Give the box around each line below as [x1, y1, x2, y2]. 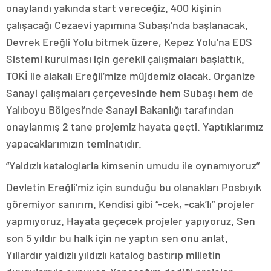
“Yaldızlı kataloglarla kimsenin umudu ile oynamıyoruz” [6, 158, 260, 172]
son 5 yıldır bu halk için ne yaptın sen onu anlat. [6, 230, 228, 244]
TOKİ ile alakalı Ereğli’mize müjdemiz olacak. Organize [6, 68, 255, 82]
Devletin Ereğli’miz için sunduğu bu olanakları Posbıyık [6, 180, 261, 194]
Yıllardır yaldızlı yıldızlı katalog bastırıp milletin [6, 247, 221, 261]
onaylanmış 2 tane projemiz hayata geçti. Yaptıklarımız [6, 119, 263, 133]
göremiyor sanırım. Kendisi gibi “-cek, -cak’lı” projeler [6, 197, 255, 211]
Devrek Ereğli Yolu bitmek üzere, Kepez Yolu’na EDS [6, 34, 252, 48]
